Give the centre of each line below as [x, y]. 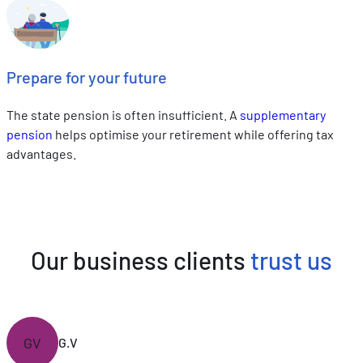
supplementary [283, 114]
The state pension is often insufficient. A [123, 114]
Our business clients [141, 260]
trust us [291, 260]
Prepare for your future [87, 77]
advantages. [41, 153]
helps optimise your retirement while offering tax [193, 134]
